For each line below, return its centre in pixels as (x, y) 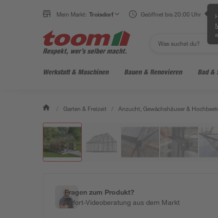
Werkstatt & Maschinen (76, 72)
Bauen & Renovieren (153, 72)
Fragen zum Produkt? (100, 192)
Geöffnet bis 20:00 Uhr (171, 14)
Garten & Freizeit (85, 109)
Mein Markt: (72, 14)
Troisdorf (101, 14)
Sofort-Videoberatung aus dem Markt (122, 202)
